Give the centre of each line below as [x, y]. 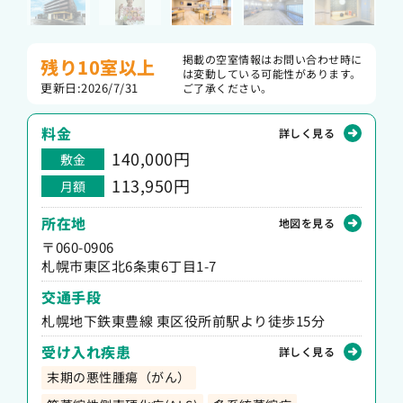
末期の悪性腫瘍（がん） [119, 377]
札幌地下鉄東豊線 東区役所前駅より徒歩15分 [183, 321]
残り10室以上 [98, 67]
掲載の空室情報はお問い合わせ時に [272, 59]
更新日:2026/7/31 [90, 87]
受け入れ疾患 [86, 352]
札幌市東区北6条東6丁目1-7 [129, 266]
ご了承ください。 [227, 88]
